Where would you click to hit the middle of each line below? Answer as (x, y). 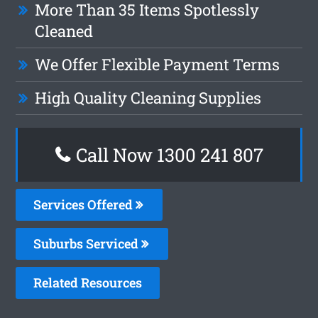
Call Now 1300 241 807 (167, 154)
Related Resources (88, 282)
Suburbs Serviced (88, 243)
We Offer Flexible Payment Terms (158, 64)
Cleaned (64, 31)
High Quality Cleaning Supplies (148, 97)
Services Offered (85, 204)
